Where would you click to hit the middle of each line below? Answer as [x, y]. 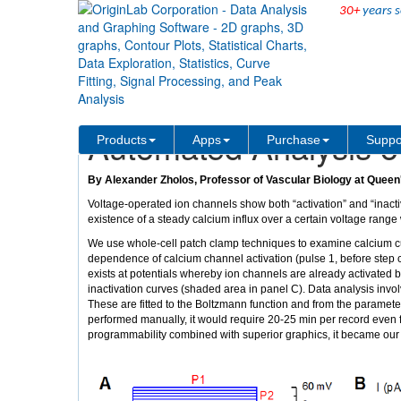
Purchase [294, 140]
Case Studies [177, 100]
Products [122, 140]
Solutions [107, 100]
